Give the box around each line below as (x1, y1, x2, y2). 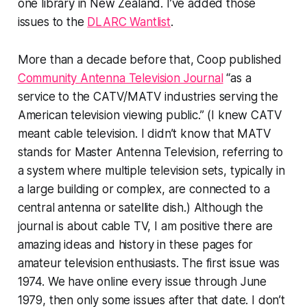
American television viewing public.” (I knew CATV (17, 108, 282, 122)
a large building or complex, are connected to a (17, 182, 270, 196)
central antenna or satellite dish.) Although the (17, 200, 263, 214)
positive (180, 219, 223, 233)
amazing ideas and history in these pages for (17, 237, 254, 251)
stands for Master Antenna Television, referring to (17, 145, 284, 159)
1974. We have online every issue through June (17, 274, 267, 288)
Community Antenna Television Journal (17, 71, 223, 85)
